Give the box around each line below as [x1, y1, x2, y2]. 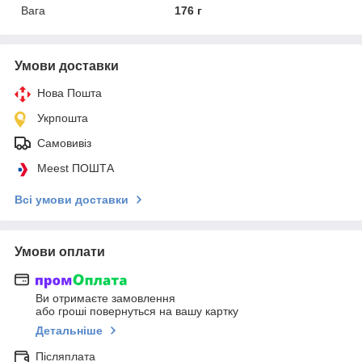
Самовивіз [37, 136, 91, 149]
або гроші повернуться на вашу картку [36, 305, 238, 318]
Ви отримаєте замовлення [36, 292, 175, 305]
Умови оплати [15, 244, 105, 259]
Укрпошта [37, 111, 88, 124]
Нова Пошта [37, 86, 102, 99]
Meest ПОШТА [37, 161, 114, 175]
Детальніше [36, 324, 103, 338]
